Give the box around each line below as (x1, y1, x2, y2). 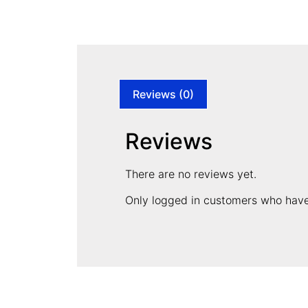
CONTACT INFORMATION (77, 284, 252, 303)
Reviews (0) (133, 87, 195, 102)
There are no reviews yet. (125, 166, 256, 181)
